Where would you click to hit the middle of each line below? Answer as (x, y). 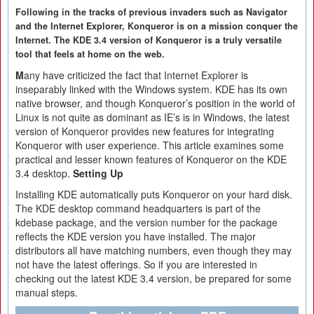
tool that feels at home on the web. (90, 54)
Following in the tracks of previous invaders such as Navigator (151, 12)
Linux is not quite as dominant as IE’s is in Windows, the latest (152, 117)
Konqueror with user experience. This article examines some (150, 145)
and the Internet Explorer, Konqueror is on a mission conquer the (157, 26)
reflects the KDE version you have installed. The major (136, 236)
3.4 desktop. (44, 173)
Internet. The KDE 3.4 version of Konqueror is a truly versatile (149, 40)
